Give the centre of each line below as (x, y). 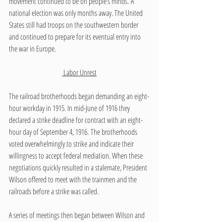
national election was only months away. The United (77, 13)
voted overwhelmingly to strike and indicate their (72, 143)
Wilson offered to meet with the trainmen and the (74, 179)
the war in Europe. (32, 48)
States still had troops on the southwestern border (74, 25)
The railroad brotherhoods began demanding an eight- (79, 96)
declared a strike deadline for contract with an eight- (76, 120)
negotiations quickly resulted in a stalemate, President (79, 167)
